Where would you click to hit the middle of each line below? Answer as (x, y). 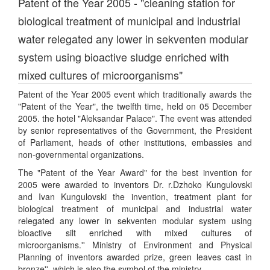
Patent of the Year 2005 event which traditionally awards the (135, 94)
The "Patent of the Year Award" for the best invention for (135, 172)
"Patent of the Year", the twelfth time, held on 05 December (135, 106)
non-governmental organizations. (81, 154)
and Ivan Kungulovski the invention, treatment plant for (135, 196)
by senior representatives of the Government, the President (135, 130)
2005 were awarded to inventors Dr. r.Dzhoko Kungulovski (135, 184)
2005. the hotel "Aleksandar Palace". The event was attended (135, 118)
